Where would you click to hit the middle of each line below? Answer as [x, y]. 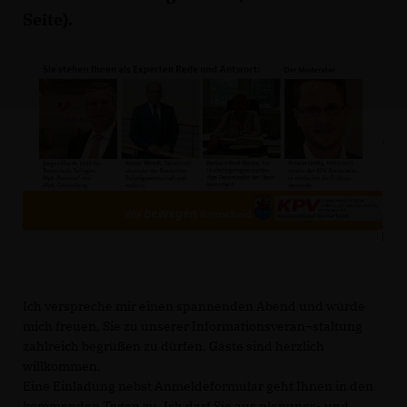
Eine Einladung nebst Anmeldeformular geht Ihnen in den [198, 386]
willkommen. [62, 366]
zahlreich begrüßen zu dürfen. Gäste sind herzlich [174, 346]
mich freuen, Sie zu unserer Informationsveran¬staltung [193, 326]
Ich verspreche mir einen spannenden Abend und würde [194, 306]
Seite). [48, 20]
